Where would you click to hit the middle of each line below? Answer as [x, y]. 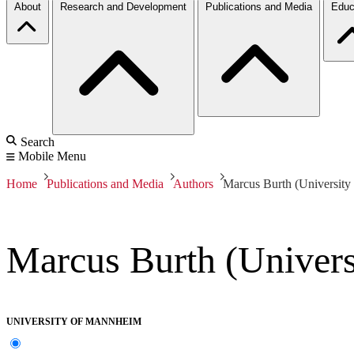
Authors [193, 183]
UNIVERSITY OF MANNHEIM [74, 322]
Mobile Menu [52, 156]
